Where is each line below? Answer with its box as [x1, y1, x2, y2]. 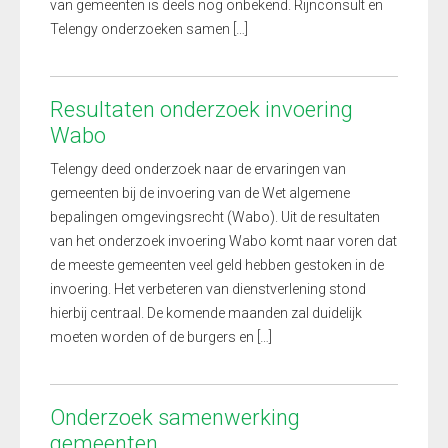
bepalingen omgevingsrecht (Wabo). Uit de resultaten [50, 209, 380, 225]
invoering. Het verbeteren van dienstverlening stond [50, 281, 366, 297]
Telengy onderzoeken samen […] [50, 21, 248, 37]
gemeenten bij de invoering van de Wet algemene [50, 185, 350, 201]
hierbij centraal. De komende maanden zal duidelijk [50, 305, 362, 321]
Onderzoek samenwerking [50, 405, 300, 430]
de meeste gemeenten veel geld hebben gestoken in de [50, 257, 384, 273]
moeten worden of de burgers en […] [50, 329, 272, 345]
